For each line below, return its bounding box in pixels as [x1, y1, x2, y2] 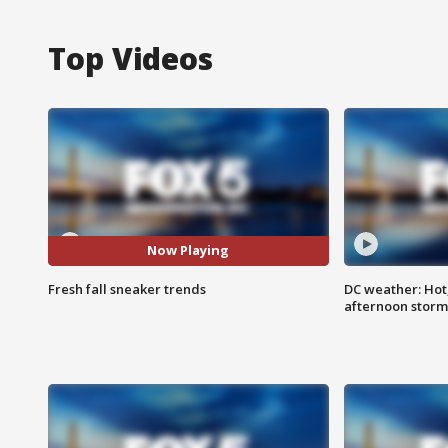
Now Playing [147, 241, 230, 260]
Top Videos [48, 37, 213, 79]
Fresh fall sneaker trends [48, 279, 206, 298]
